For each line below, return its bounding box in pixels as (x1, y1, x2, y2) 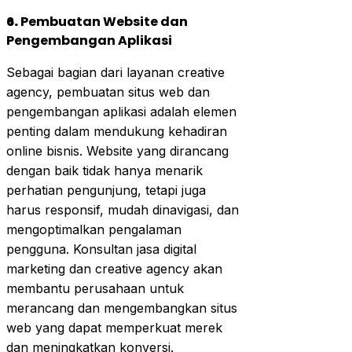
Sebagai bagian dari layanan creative (6, 64, 225, 80)
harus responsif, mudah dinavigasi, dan (6, 201, 239, 218)
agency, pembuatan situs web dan (6, 83, 210, 100)
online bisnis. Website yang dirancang (6, 142, 229, 159)
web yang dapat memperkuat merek (6, 319, 222, 335)
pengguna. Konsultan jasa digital (6, 240, 196, 257)
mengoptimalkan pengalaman (6, 221, 181, 237)
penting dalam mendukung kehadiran (6, 123, 227, 139)
